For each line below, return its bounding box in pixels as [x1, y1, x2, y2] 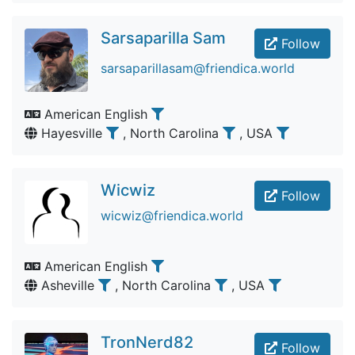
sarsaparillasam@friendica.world [101, 60, 295, 76]
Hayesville [37, 125, 106, 141]
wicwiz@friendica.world [101, 208, 243, 223]
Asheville [37, 277, 98, 293]
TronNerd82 [101, 333, 193, 352]
